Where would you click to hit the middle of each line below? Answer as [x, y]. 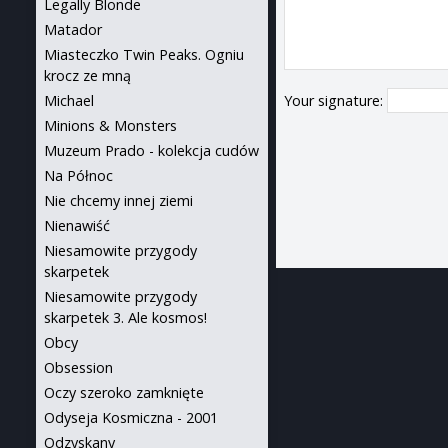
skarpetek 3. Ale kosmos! [125, 317]
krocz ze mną [87, 75]
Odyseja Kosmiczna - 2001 [131, 417]
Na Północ [78, 175]
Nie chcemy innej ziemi [118, 200]
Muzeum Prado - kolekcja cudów [151, 150]
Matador [73, 29]
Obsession [78, 367]
